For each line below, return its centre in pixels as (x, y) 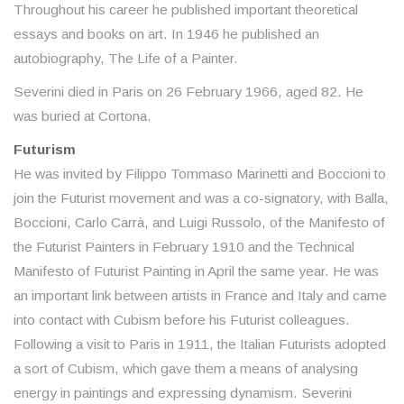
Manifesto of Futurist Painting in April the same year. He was (196, 271)
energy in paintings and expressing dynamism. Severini (183, 393)
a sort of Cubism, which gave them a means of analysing (186, 369)
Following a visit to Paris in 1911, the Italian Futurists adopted (200, 344)
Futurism (45, 150)
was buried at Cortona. (83, 116)
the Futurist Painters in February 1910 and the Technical (184, 247)
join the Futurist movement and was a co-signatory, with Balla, (201, 198)
